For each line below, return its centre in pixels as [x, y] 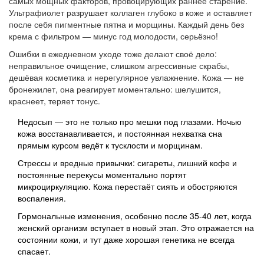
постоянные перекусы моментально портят [102, 175]
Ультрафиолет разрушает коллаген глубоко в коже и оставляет [131, 13]
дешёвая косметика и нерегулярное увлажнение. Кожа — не [126, 77]
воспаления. [42, 198]
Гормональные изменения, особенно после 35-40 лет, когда [135, 216]
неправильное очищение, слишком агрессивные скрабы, [119, 66]
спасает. [34, 251]
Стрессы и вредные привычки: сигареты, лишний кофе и [127, 163]
